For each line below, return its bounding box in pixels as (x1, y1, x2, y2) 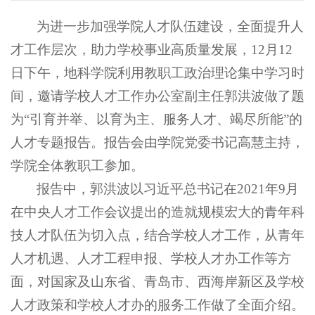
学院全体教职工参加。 (11, 158, 144, 173)
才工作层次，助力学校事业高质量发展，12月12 (11, 42, 292, 57)
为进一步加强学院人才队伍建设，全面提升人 (37, 19, 304, 34)
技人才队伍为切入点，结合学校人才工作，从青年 (11, 228, 304, 243)
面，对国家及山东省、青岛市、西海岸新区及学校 (11, 274, 304, 289)
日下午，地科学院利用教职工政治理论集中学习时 (11, 65, 304, 80)
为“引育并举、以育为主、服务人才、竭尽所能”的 (11, 112, 302, 127)
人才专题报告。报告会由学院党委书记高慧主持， (11, 135, 304, 150)
